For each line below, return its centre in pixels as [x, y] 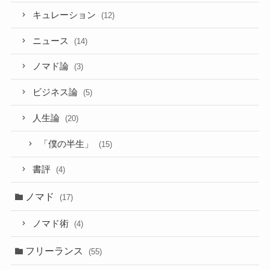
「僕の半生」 [68, 144]
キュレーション [66, 15]
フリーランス [56, 251]
